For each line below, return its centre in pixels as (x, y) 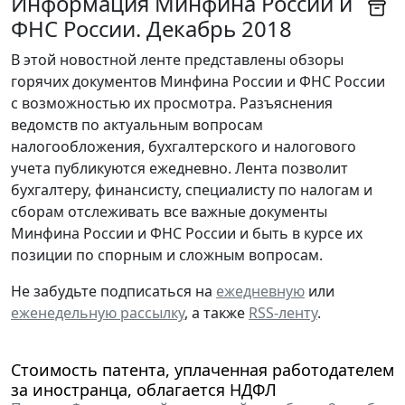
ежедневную (260, 292)
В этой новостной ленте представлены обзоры (177, 60)
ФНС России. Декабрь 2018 (151, 29)
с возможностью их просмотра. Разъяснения (172, 104)
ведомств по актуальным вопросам (137, 125)
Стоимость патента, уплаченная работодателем (202, 370)
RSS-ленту (283, 313)
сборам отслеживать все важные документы (169, 212)
